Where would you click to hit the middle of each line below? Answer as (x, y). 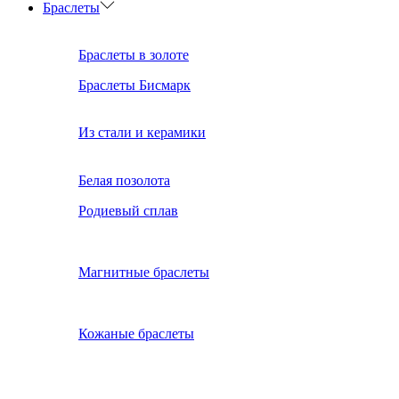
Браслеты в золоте (134, 54)
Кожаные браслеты (136, 334)
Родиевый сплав (128, 210)
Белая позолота (124, 180)
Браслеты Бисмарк (134, 85)
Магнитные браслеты (144, 272)
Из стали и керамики (142, 133)
